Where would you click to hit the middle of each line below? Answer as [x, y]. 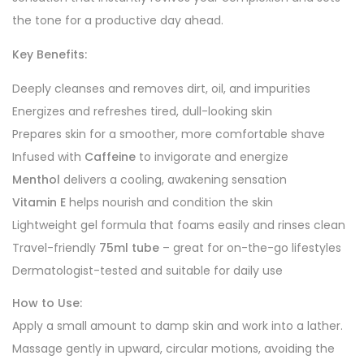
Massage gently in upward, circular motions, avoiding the [173, 349]
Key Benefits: [50, 54]
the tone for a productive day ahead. [118, 20]
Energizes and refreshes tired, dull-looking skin [142, 111]
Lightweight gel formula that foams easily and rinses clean [179, 225]
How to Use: [47, 303]
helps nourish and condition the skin [169, 202]
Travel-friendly [56, 248]
